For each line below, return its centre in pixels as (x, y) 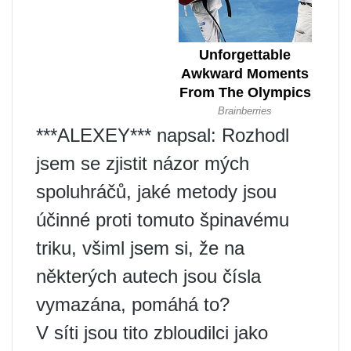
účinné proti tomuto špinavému (163, 220)
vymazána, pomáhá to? (133, 305)
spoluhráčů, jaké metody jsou (156, 192)
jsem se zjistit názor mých (143, 164)
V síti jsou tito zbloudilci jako (152, 333)
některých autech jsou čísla (148, 277)
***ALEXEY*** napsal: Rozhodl (163, 136)
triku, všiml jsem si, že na (140, 248)
